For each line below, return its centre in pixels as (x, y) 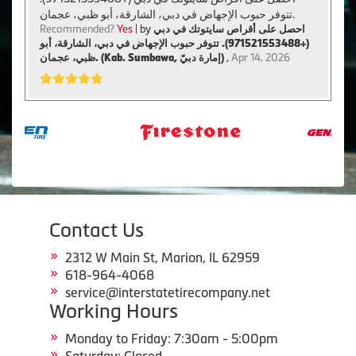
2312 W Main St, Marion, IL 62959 (163, 258)
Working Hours (114, 311)
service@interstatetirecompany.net (168, 293)
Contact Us (97, 230)
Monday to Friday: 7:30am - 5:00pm (172, 339)
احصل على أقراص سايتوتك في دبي (229, 29)
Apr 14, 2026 (260, 57)
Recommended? (78, 29)
